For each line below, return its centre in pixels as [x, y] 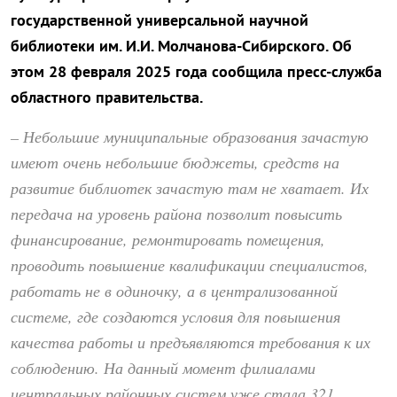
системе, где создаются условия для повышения [175, 317]
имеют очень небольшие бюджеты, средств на [175, 163]
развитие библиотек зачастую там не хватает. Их [190, 188]
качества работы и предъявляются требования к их [191, 343]
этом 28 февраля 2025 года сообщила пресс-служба [196, 72]
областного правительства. [107, 97]
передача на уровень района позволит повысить [176, 214]
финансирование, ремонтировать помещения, [168, 240]
